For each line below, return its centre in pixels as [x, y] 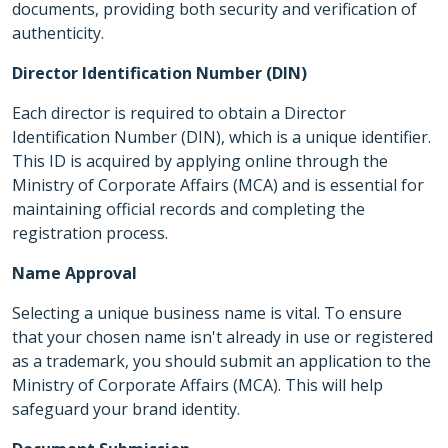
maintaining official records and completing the [188, 209]
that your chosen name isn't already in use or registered [222, 337]
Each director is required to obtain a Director [179, 113]
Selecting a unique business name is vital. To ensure [207, 313]
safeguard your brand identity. [126, 409]
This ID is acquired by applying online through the [200, 161]
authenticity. [58, 33]
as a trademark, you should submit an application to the [221, 361]
